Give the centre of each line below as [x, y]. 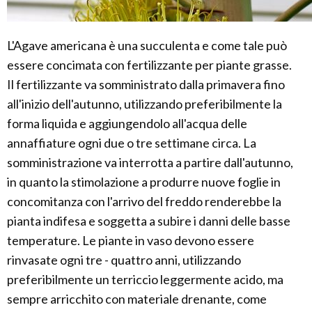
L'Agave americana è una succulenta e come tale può [147, 46]
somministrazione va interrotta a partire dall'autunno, [150, 163]
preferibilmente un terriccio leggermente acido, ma [145, 280]
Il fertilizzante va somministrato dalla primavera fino [146, 85]
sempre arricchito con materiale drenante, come [137, 299]
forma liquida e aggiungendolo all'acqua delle [127, 124]
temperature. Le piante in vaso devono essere [131, 241]
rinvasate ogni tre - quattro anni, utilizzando [124, 260]
